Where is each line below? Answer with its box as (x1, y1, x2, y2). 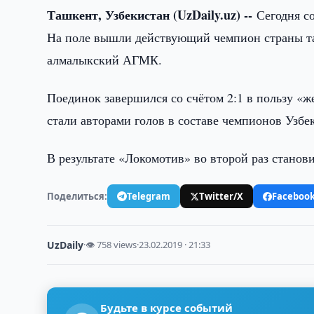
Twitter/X (199, 189, 244, 203)
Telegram (127, 189, 171, 203)
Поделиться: (47, 189, 108, 203)
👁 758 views (86, 238, 137, 251)
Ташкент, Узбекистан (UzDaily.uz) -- (47, 6, 257, 24)
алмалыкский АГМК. (47, 51, 163, 68)
